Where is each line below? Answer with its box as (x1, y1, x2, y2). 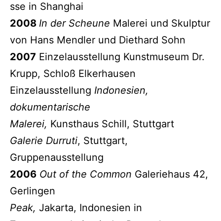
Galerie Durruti (10, 134, 77, 147)
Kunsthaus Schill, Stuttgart (50, 117, 174, 130)
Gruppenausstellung (10, 151, 104, 163)
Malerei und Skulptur (113, 17, 210, 29)
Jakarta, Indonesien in (39, 201, 142, 214)
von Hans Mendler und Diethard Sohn (10, 34, 185, 46)
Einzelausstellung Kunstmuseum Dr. (36, 50, 205, 63)
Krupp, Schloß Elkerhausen (10, 67, 136, 79)
